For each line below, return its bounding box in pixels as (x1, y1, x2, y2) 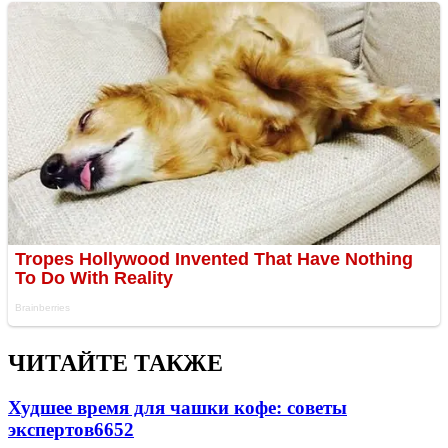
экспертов (8, 419, 94, 441)
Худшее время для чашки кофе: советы (8, 397, 347, 419)
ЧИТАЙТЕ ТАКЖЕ (8, 350, 223, 377)
